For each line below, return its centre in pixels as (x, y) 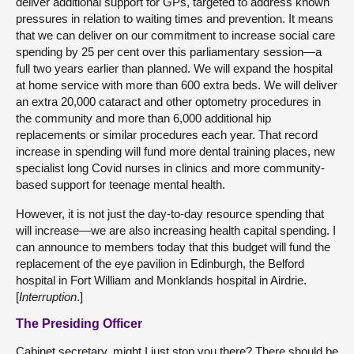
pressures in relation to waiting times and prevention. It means (175, 18)
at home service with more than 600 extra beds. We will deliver (177, 85)
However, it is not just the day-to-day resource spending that (170, 213)
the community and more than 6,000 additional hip (143, 118)
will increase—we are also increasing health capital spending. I (176, 230)
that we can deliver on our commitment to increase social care (175, 35)
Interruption (48, 296)
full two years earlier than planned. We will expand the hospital (174, 68)
